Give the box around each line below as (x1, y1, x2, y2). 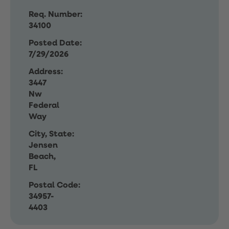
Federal (29, 102, 59, 110)
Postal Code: (29, 181, 80, 190)
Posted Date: (29, 39, 82, 48)
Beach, (29, 153, 56, 161)
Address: (29, 68, 63, 76)
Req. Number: (29, 11, 82, 19)
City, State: (29, 130, 74, 139)
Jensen (29, 142, 58, 150)
